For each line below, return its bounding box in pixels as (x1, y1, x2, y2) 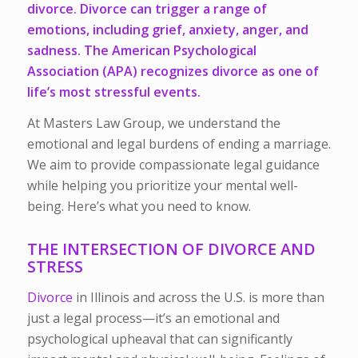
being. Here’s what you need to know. (26, 197, 251, 216)
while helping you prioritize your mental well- (26, 177, 298, 195)
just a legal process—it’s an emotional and (26, 308, 280, 327)
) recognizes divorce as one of (132, 62, 319, 80)
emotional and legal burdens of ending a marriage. (26, 135, 331, 153)
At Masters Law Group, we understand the (26, 114, 280, 133)
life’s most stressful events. (26, 82, 201, 101)
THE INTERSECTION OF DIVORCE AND (26, 238, 316, 261)
